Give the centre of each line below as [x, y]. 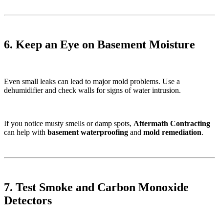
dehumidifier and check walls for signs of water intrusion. [92, 90]
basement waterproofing [88, 132]
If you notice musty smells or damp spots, [69, 124]
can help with [26, 132]
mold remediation [172, 132]
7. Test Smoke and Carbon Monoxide [96, 187]
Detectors [28, 201]
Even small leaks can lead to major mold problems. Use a [92, 82]
